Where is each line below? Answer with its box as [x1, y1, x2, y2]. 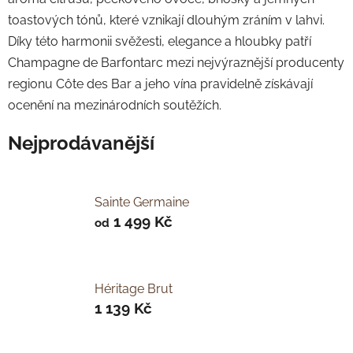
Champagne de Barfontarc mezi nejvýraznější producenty [8, 55, 344, 71]
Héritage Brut [95, 281, 173, 297]
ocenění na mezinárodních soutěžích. [8, 98, 221, 113]
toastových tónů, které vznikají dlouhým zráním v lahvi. [8, 13, 325, 28]
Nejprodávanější [8, 132, 154, 155]
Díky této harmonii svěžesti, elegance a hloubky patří [8, 34, 311, 50]
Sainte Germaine [95, 195, 189, 210]
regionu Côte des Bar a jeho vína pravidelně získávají [8, 76, 313, 92]
